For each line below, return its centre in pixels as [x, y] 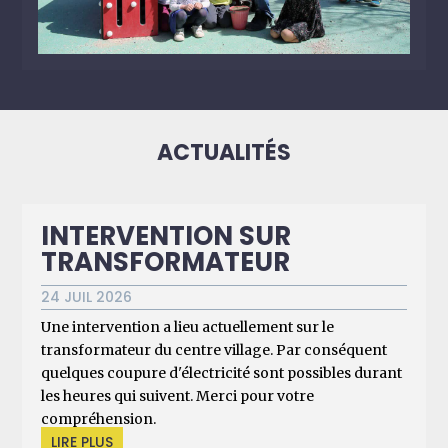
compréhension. [99, 418]
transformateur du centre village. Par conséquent [214, 349]
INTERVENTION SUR [166, 235]
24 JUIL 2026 [87, 296]
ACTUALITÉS [224, 152]
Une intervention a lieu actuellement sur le [188, 326]
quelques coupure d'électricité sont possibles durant [222, 372]
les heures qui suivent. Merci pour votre [178, 395]
